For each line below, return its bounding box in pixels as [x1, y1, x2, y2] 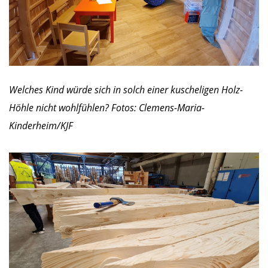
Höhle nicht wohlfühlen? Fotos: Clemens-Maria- [9, 100, 205, 114]
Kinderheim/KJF [9, 118, 73, 132]
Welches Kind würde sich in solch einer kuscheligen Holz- [9, 83, 243, 96]
